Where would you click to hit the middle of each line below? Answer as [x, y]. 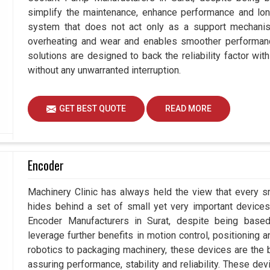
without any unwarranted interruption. [105, 71]
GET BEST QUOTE [93, 109]
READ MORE [189, 109]
